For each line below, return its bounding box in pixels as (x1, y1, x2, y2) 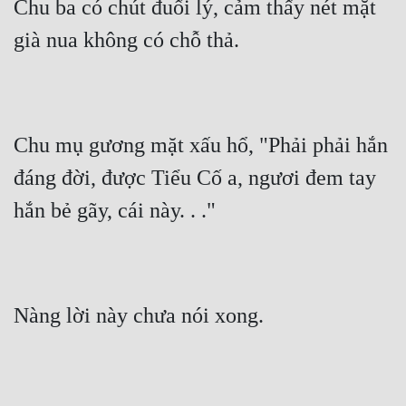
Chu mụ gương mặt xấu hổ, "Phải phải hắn (14, 133, 388, 158)
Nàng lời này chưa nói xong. (14, 304, 264, 328)
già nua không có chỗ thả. (14, 28, 239, 53)
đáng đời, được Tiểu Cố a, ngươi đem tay (14, 166, 376, 190)
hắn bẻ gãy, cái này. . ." (14, 198, 216, 223)
